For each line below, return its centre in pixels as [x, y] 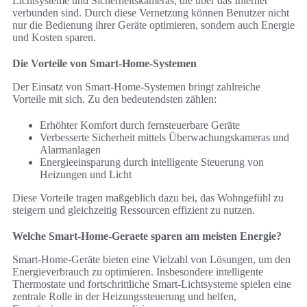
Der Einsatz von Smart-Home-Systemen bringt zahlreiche [136, 87]
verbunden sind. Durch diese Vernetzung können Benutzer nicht [151, 13]
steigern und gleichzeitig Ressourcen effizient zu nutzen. [134, 210]
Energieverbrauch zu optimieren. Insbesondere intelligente [138, 272]
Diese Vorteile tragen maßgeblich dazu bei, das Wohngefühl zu [148, 198]
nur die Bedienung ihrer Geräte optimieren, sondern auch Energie [153, 25]
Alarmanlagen [70, 150]
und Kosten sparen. [54, 38]
